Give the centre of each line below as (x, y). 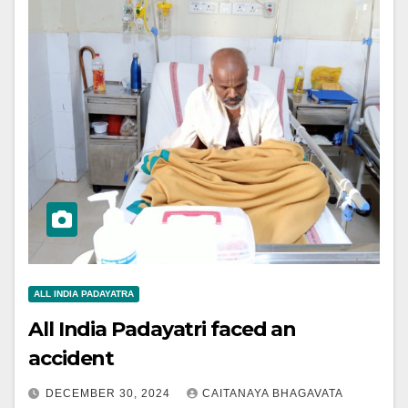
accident (71, 358)
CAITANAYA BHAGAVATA (272, 393)
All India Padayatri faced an (163, 329)
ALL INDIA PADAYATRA (84, 294)
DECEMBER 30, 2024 (110, 393)
